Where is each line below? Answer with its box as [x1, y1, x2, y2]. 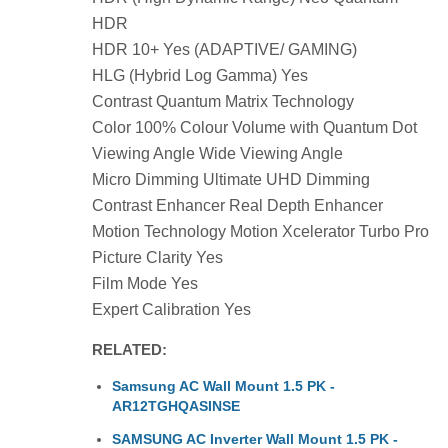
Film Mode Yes [92, 274, 198, 292]
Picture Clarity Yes [92, 248, 223, 266]
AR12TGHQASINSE [112, 397, 240, 414]
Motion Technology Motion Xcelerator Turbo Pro [92, 222, 429, 240]
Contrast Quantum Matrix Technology [92, 92, 354, 110]
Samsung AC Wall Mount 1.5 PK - [112, 377, 335, 394]
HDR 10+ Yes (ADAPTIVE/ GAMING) [92, 40, 357, 58]
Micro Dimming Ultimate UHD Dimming [92, 170, 370, 188]
